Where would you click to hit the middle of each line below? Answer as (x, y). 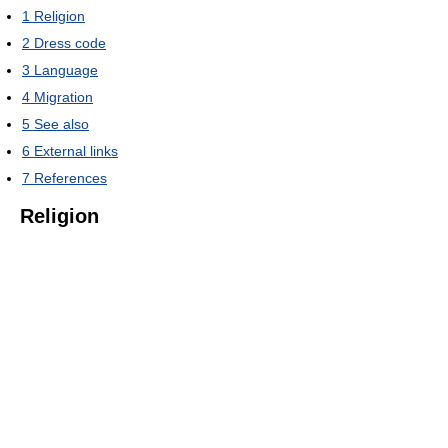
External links (76, 150)
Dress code (70, 42)
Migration (63, 96)
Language (66, 69)
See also (61, 123)
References (70, 177)
